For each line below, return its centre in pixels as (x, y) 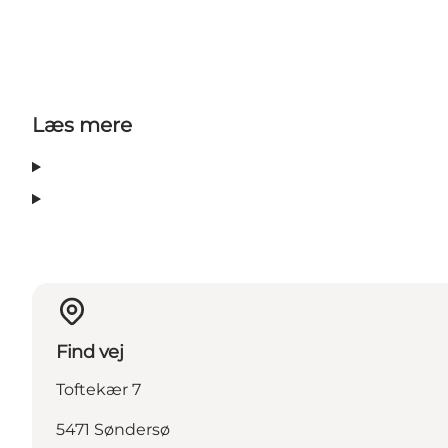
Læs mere (82, 125)
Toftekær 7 (98, 389)
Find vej (90, 351)
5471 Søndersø (113, 429)
